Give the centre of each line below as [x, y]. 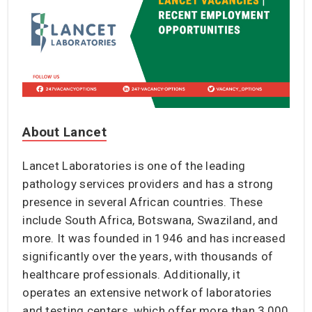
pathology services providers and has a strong [148, 184]
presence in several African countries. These [143, 202]
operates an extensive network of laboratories [147, 292]
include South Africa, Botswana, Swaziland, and [150, 220]
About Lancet [64, 132]
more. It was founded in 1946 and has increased [154, 238]
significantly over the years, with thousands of [148, 256]
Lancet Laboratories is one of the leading [134, 165]
